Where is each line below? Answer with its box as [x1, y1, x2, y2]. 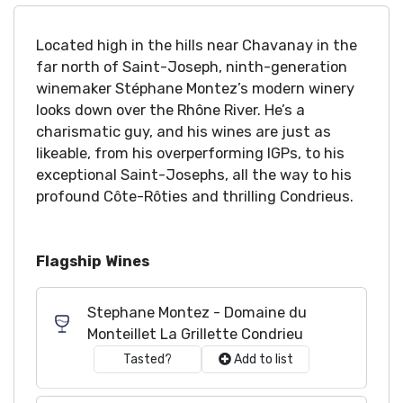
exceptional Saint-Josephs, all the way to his [36, 166, 352, 184]
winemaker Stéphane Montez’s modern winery [36, 80, 354, 97]
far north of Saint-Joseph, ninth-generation [36, 58, 347, 76]
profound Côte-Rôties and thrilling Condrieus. [36, 188, 354, 205]
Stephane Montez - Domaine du [87, 304, 307, 321]
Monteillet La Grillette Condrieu [87, 326, 303, 343]
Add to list [233, 352, 293, 367]
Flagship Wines [36, 253, 149, 270]
